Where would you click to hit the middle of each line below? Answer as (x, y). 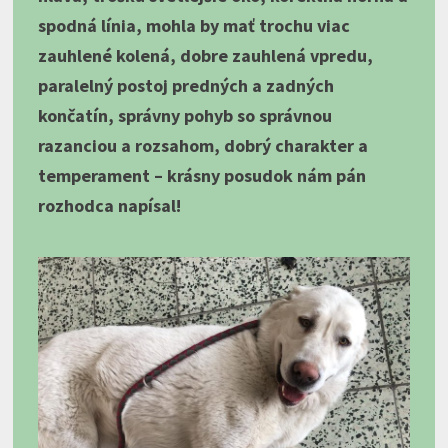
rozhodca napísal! (109, 205)
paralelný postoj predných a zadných (185, 85)
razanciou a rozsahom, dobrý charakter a (202, 145)
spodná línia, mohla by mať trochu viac (193, 25)
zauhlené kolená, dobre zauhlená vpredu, (205, 55)
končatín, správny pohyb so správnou (184, 115)
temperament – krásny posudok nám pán (201, 175)
